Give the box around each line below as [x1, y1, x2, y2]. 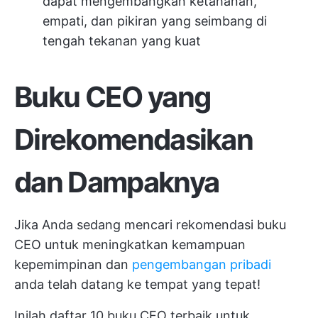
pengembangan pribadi [132, 257, 271, 272]
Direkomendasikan [14, 122, 253, 157]
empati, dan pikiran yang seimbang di [43, 13, 267, 28]
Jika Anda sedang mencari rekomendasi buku [14, 217, 286, 232]
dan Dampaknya [14, 165, 219, 199]
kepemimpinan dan [14, 257, 132, 272]
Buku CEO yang [14, 79, 211, 114]
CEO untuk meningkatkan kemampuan [14, 237, 246, 252]
